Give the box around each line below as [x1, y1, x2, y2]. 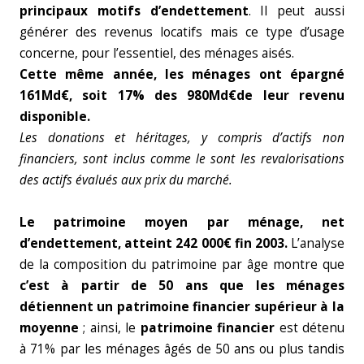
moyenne [19, 319, 79, 336]
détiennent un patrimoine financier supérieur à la [19, 298, 344, 315]
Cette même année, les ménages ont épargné [19, 66, 344, 83]
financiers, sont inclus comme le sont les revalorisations [19, 150, 344, 167]
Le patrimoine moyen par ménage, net [19, 214, 344, 231]
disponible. [19, 108, 90, 125]
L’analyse [291, 235, 344, 252]
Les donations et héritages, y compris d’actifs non [19, 129, 344, 146]
